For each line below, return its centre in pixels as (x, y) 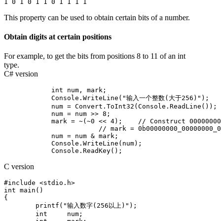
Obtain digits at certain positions (58, 37)
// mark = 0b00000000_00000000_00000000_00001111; (51, 129)
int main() (24, 190)
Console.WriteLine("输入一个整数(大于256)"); (107, 98)
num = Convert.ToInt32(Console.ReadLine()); (110, 107)
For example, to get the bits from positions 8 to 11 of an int (95, 56)
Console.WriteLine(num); (73, 144)
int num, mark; (75, 90)
